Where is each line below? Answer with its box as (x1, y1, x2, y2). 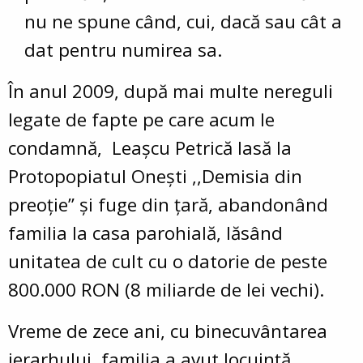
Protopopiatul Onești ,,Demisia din (8, 163, 302, 189)
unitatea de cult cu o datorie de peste (8, 248, 327, 274)
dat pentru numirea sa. (24, 36, 222, 62)
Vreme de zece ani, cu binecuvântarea (8, 318, 327, 344)
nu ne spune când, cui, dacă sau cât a (24, 8, 342, 34)
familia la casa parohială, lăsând (8, 220, 283, 246)
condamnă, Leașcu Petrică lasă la (8, 135, 292, 160)
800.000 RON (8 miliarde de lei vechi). (8, 276, 324, 302)
